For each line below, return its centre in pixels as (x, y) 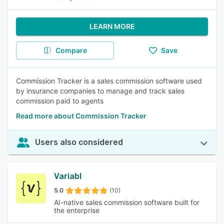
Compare (71, 50)
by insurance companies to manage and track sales (100, 91)
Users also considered (79, 142)
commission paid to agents (60, 101)
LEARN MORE (112, 26)
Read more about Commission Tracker (81, 116)
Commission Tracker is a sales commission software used (109, 81)
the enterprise (77, 210)
